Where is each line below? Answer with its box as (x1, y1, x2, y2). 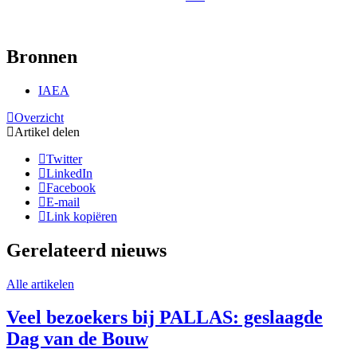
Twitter (46, 151, 82, 166)
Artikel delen (14, 124, 80, 139)
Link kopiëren (46, 209, 117, 223)
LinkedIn (46, 166, 92, 180)
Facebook (46, 180, 96, 194)
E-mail (46, 194, 80, 209)
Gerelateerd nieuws (6, 239, 167, 261)
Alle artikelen (6, 277, 74, 291)
